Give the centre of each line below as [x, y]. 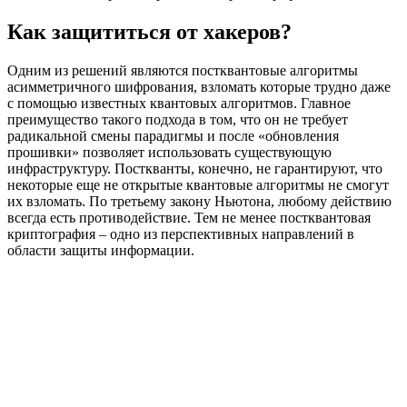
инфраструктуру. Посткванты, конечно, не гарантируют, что [195, 169]
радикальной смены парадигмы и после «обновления [173, 136]
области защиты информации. [101, 251]
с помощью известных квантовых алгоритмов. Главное [179, 104]
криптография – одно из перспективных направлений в [181, 234]
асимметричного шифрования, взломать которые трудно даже [199, 87]
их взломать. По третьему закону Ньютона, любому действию [199, 202]
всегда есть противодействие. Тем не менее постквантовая [189, 218]
